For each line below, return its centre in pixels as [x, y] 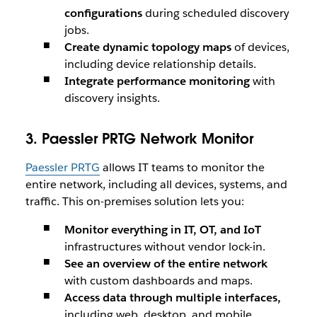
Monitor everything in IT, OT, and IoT [162, 230]
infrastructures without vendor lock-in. [165, 247]
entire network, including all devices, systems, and [156, 184]
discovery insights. [112, 98]
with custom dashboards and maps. [158, 281]
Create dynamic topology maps [148, 47]
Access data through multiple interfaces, [172, 298]
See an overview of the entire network [166, 264]
